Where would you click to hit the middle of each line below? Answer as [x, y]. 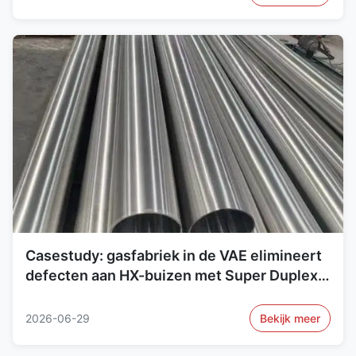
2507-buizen [70, 296]
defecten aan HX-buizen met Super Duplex [172, 276]
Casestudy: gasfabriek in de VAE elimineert [174, 256]
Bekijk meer [290, 319]
